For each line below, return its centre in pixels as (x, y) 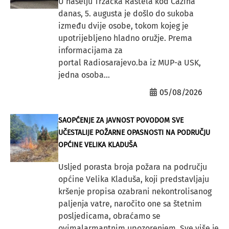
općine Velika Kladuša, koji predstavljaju (133, 179)
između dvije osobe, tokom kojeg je (123, 26)
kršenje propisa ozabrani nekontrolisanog (135, 192)
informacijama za (90, 51)
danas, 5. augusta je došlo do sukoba (126, 14)
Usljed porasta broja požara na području (132, 167)
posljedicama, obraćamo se (109, 216)
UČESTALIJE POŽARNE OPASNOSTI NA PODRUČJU (134, 133)
